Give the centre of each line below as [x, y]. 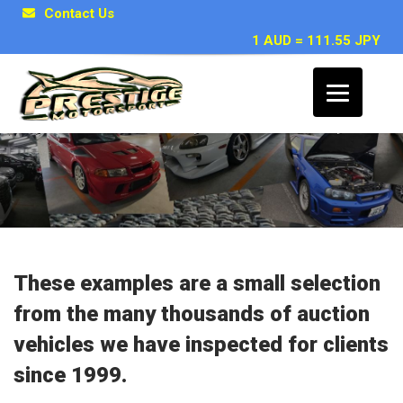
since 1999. [70, 375]
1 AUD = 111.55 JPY [316, 40]
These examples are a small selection [197, 283]
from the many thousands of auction [192, 314]
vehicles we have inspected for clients [201, 345]
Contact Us [79, 13]
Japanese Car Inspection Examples [197, 120]
